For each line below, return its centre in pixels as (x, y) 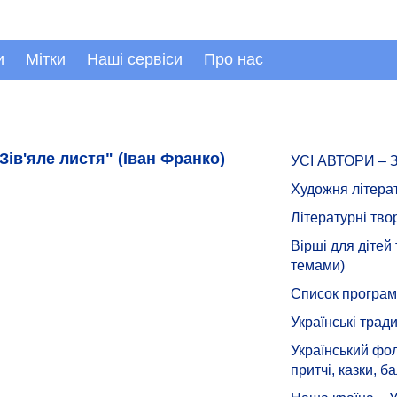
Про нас (234, 59)
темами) (318, 265)
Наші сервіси (135, 59)
